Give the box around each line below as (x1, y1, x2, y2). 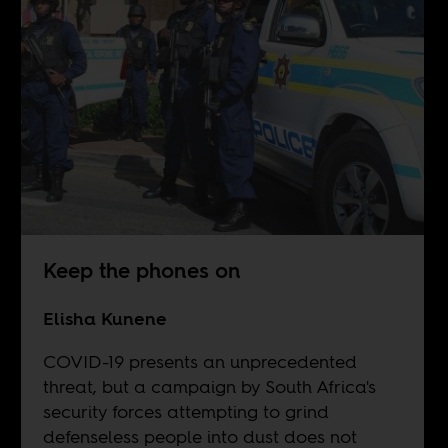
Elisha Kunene (42, 306, 167, 332)
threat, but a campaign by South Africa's (42, 374, 376, 400)
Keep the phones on (42, 256, 241, 286)
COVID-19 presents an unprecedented (42, 349, 357, 375)
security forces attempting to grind (42, 399, 329, 425)
